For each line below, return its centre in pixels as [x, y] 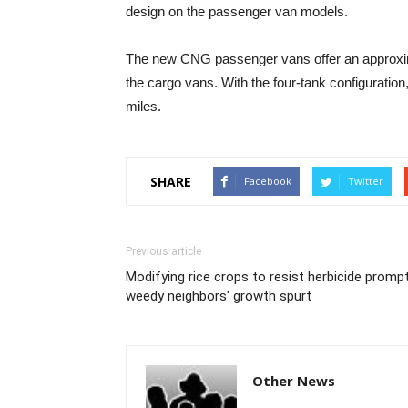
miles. [143, 106]
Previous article [163, 251]
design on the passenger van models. [237, 11]
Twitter [366, 181]
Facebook [268, 181]
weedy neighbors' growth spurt [219, 296]
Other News [294, 381]
